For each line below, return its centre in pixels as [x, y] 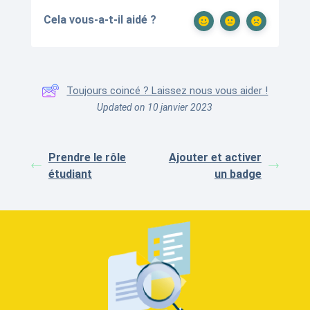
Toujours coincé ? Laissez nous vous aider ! [167, 90]
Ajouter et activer [215, 157]
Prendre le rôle [87, 157]
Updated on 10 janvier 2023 [155, 107]
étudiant [70, 174]
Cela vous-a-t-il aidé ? [100, 19]
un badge [238, 174]
